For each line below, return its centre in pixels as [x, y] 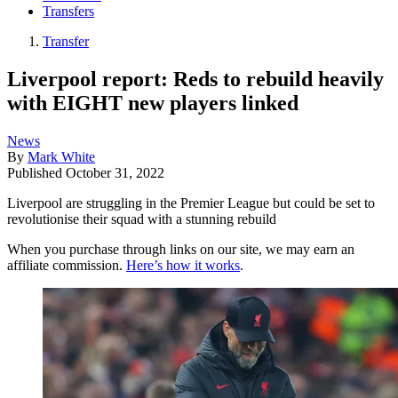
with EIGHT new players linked [153, 103]
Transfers [68, 12]
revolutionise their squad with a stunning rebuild [142, 219]
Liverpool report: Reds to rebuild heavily [195, 79]
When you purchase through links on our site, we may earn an [181, 249]
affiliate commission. [67, 265]
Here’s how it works [183, 265]
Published [36, 172]
